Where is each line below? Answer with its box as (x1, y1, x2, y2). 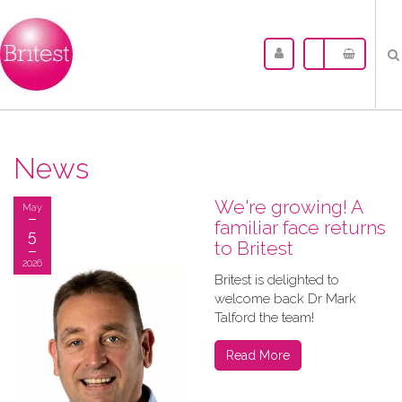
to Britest (214, 237, 293, 259)
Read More (226, 348, 290, 363)
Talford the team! (214, 310, 314, 326)
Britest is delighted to (214, 272, 339, 288)
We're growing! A (214, 196, 363, 218)
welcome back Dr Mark (214, 291, 356, 307)
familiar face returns (214, 216, 386, 239)
